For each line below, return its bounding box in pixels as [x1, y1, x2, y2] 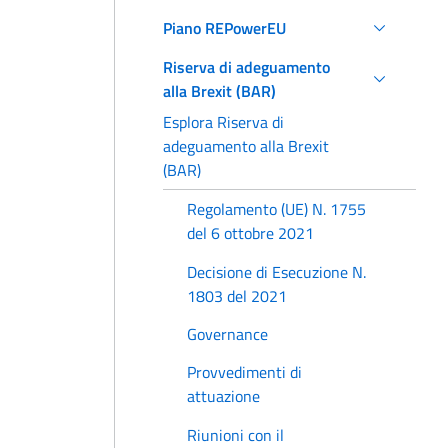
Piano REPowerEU [163, 16, 286, 41]
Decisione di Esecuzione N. [187, 259, 366, 284]
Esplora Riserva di [163, 109, 284, 134]
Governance [187, 321, 268, 346]
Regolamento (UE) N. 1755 [187, 197, 366, 222]
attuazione [187, 384, 260, 409]
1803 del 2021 [187, 283, 287, 308]
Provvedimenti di [187, 360, 302, 385]
